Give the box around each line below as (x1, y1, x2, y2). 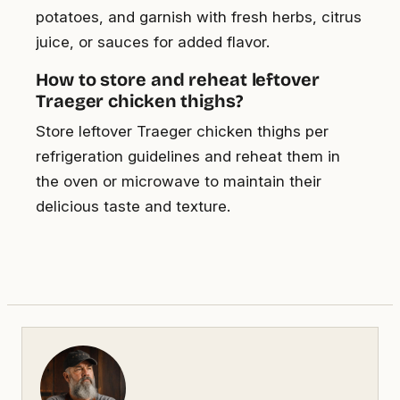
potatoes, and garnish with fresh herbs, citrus (36, 8, 362, 27)
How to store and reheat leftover (36, 69, 320, 91)
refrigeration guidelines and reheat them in (36, 147, 340, 166)
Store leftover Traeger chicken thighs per (36, 122, 329, 141)
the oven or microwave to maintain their (36, 172, 321, 191)
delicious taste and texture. (36, 197, 230, 216)
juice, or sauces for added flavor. (36, 33, 270, 52)
